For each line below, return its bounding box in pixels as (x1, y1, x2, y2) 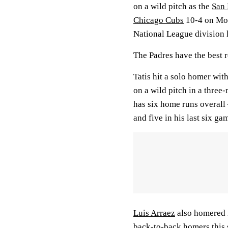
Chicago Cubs (133, 15, 184, 25)
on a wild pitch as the (133, 2, 212, 11)
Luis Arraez (133, 208, 175, 218)
